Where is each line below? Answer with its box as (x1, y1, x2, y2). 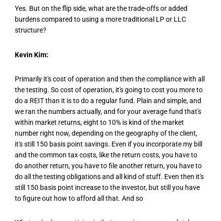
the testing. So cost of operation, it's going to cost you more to (15, 85, 203, 94)
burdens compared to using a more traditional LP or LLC (15, 15, 186, 24)
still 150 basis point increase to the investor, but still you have (15, 183, 200, 191)
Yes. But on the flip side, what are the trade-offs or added (15, 4, 187, 13)
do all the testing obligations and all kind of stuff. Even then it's (15, 172, 204, 181)
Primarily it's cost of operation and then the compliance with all (15, 74, 205, 83)
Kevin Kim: (15, 50, 48, 59)
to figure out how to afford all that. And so (15, 194, 143, 202)
